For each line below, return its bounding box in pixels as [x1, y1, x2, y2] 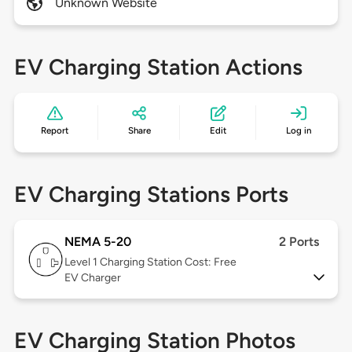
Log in [285, 125, 311, 137]
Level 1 [64, 255, 100, 269]
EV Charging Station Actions [13, 53, 302, 81]
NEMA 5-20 [64, 234, 131, 250]
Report [41, 125, 69, 137]
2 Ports [279, 234, 320, 250]
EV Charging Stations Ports [13, 181, 288, 208]
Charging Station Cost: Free [99, 255, 236, 269]
